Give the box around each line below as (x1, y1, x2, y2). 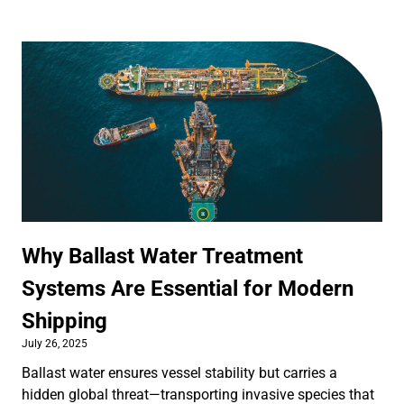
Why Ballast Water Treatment (22, 243, 303, 269)
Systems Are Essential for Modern (22, 275, 353, 301)
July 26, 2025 (22, 336, 87, 350)
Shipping (22, 308, 107, 334)
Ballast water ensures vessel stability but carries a (22, 363, 337, 381)
